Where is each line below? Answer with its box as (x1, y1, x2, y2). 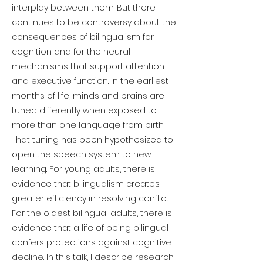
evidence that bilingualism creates (12, 178, 160, 190)
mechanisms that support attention (12, 60, 164, 72)
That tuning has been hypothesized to (12, 134, 173, 146)
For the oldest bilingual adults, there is (12, 207, 172, 219)
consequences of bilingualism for (12, 31, 154, 43)
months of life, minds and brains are (12, 90, 164, 102)
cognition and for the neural (12, 46, 130, 58)
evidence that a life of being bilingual (12, 222, 168, 234)
